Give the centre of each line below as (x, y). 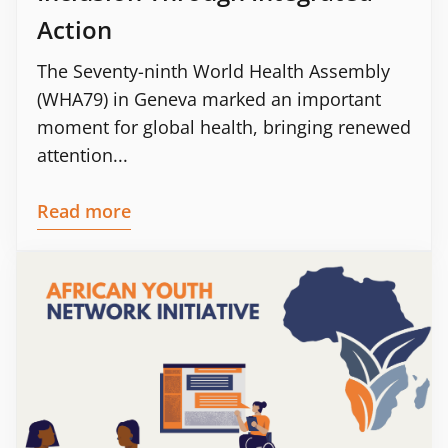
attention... (82, 155)
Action (74, 30)
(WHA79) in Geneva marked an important (209, 99)
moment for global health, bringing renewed (224, 127)
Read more (84, 211)
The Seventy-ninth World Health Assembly (213, 71)
